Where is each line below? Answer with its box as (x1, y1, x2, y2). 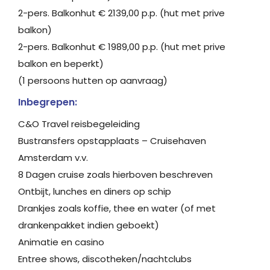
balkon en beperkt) (18, 57, 104, 71)
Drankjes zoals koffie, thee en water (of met (18, 202, 216, 215)
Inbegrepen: (18, 95, 77, 110)
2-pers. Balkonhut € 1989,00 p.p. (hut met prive (18, 40, 225, 54)
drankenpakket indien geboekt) (18, 219, 159, 232)
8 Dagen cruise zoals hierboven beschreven (18, 168, 213, 181)
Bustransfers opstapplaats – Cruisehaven (18, 134, 206, 148)
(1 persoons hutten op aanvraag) (18, 74, 168, 87)
